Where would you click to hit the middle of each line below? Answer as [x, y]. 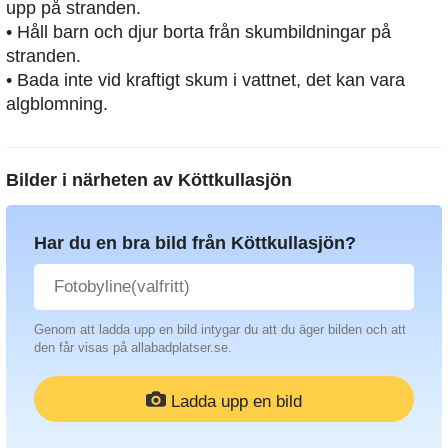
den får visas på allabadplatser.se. [133, 348]
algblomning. [57, 104]
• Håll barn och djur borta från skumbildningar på [198, 32]
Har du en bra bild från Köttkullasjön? [195, 243]
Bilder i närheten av [92, 180]
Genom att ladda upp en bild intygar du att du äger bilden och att [220, 330]
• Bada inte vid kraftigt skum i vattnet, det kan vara [205, 80]
